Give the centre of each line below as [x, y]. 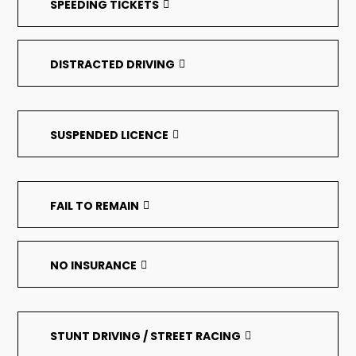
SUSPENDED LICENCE [110, 135]
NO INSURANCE [94, 265]
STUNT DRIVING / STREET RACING [146, 336]
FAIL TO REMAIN [95, 206]
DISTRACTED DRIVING [113, 64]
